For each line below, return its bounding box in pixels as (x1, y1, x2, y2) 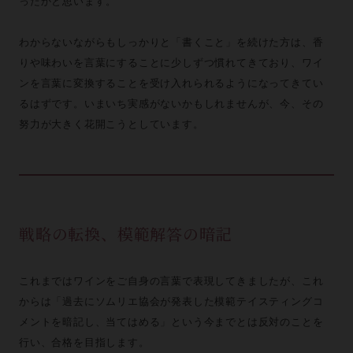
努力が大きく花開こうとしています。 (18, 118, 204, 130)
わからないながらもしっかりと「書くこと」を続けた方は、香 (18, 36, 324, 48)
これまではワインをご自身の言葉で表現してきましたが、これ (18, 275, 324, 287)
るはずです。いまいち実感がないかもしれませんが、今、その (18, 98, 324, 110)
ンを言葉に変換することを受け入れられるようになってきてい (18, 77, 324, 89)
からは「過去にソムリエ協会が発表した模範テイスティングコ (18, 295, 324, 307)
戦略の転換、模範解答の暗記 (18, 222, 232, 245)
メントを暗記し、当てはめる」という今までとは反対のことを (18, 316, 324, 328)
